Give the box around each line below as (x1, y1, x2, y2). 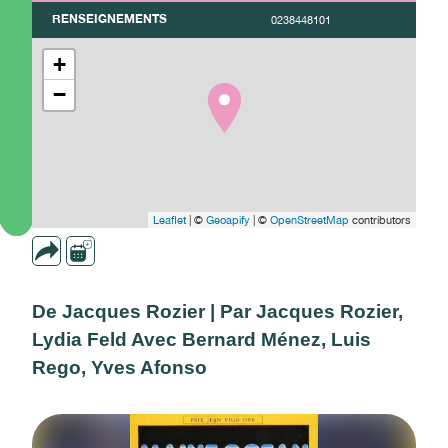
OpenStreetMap (270, 214, 349, 226)
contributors (349, 214, 411, 226)
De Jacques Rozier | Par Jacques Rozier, (32, 301, 403, 322)
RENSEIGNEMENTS (52, 11, 167, 26)
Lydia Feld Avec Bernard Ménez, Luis (32, 329, 371, 350)
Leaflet (153, 214, 186, 226)
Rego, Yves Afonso (32, 357, 207, 378)
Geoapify (206, 214, 250, 226)
